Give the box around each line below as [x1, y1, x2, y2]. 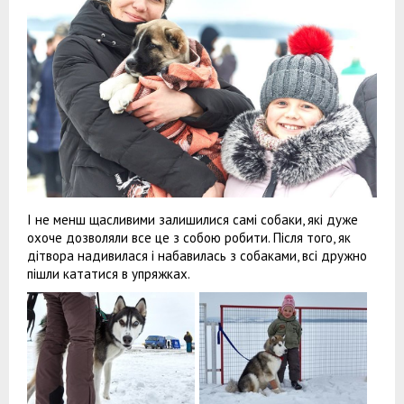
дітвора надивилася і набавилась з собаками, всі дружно [27, 247, 367, 265]
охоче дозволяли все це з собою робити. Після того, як [27, 229, 351, 247]
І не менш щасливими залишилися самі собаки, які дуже [27, 211, 358, 229]
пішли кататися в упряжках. [27, 265, 190, 283]
